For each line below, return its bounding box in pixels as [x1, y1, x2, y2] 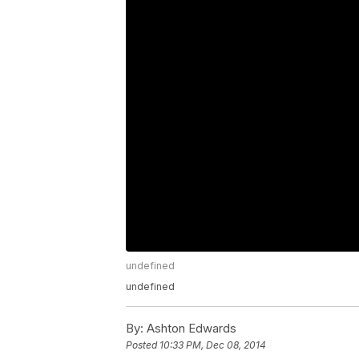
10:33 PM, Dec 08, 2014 [159, 338, 266, 351]
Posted [126, 338, 159, 351]
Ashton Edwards [143, 320, 236, 336]
